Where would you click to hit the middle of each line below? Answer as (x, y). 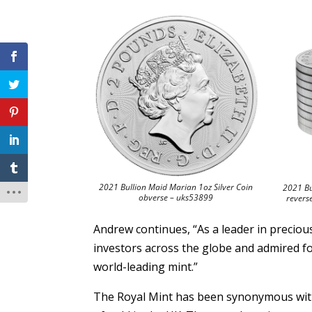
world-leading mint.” (146, 266)
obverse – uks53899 (176, 198)
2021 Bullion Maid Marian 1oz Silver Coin (176, 187)
